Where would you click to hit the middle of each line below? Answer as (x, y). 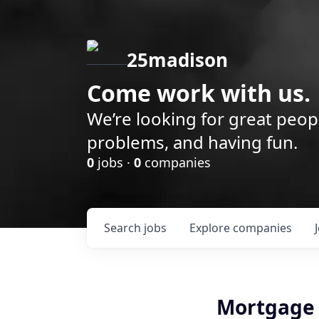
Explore (211, 228)
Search (124, 228)
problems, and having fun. (192, 142)
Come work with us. (199, 93)
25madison (177, 60)
